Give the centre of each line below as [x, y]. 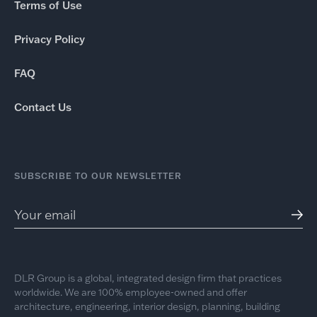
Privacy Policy [49, 39]
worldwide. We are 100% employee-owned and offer [130, 292]
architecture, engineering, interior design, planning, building [147, 306]
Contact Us [42, 107]
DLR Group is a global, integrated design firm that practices [148, 278]
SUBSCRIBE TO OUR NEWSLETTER [98, 175]
